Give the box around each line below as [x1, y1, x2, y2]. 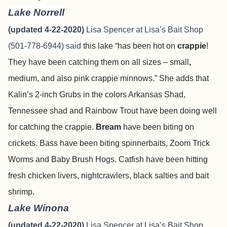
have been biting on [121, 123, 194, 131]
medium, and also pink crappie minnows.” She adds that [8, 74, 209, 83]
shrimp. [8, 187, 34, 196]
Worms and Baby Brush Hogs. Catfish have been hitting [8, 155, 208, 164]
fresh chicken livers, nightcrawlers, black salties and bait [8, 171, 209, 180]
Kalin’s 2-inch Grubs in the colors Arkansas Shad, [8, 90, 185, 99]
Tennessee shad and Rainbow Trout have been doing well [8, 106, 217, 115]
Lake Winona [8, 203, 69, 213]
